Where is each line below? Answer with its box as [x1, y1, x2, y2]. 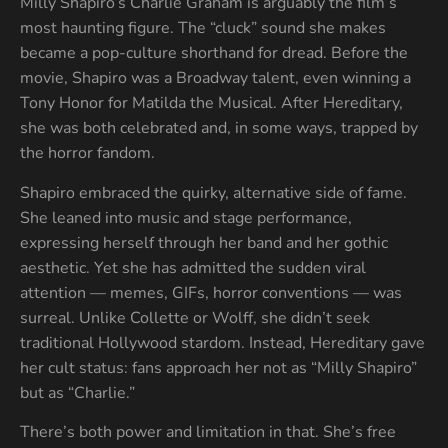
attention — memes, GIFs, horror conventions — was [20, 281, 402, 304]
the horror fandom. [20, 142, 155, 165]
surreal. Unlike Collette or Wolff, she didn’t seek [20, 306, 370, 329]
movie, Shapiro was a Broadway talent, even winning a [20, 67, 411, 90]
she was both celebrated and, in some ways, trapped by [20, 117, 418, 140]
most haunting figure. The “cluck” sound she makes [20, 17, 386, 40]
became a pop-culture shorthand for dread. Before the [20, 42, 408, 65]
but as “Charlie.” [20, 381, 135, 404]
